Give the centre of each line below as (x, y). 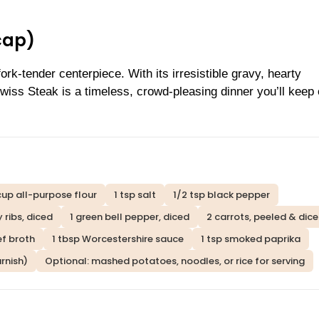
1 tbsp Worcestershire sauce (118, 239)
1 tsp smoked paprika (251, 239)
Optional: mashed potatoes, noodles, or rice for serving (175, 261)
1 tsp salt (135, 194)
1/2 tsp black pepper (221, 194)
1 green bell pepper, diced (130, 216)
